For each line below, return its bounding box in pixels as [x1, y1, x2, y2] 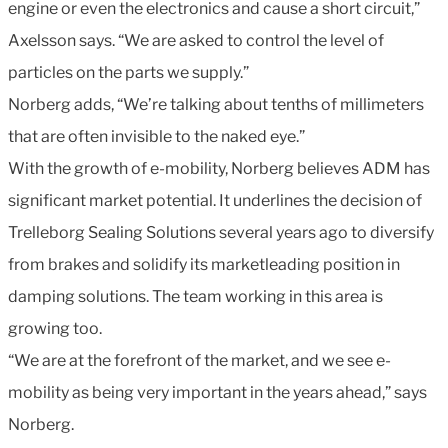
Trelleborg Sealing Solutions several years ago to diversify [8, 222, 434, 242]
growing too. [8, 318, 102, 338]
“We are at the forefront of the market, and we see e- [8, 350, 391, 370]
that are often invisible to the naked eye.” [8, 126, 305, 146]
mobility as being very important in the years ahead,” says [8, 382, 427, 402]
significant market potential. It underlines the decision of [8, 190, 422, 210]
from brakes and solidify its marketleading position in [8, 254, 400, 274]
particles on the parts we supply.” [8, 62, 252, 82]
